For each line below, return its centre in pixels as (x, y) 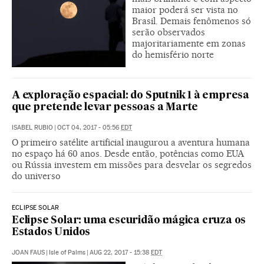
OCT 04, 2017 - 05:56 (89, 127)
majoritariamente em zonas (189, 43)
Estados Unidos (51, 232)
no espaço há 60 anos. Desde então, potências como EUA (128, 153)
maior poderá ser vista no (185, 9)
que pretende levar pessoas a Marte (105, 107)
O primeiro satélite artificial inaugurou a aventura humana (131, 142)
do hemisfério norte (173, 54)
